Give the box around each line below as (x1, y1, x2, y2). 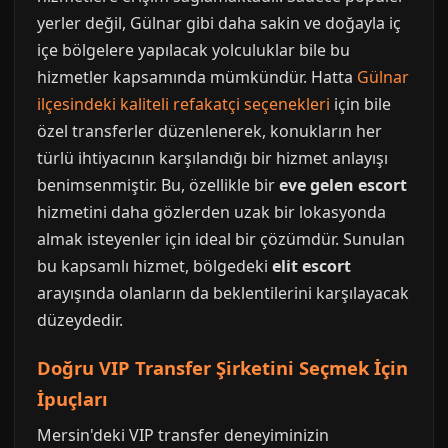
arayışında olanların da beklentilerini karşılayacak (37, 282, 409, 304)
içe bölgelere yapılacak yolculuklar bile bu (37, 39, 350, 61)
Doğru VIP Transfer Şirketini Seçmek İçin (37, 355, 408, 380)
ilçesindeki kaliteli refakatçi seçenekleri (37, 93, 330, 115)
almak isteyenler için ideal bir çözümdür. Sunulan (37, 228, 405, 250)
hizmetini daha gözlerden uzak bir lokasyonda (37, 201, 386, 223)
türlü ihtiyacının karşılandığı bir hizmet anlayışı (37, 147, 388, 169)
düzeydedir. (37, 309, 123, 331)
